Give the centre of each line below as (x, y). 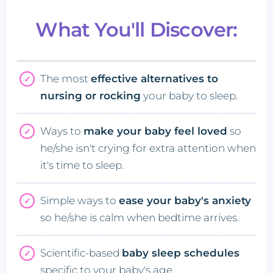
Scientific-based (81, 253)
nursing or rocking (90, 96)
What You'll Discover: (136, 30)
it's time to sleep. (82, 165)
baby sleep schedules (181, 253)
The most (66, 79)
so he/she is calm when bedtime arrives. (140, 218)
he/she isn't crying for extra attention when (148, 148)
